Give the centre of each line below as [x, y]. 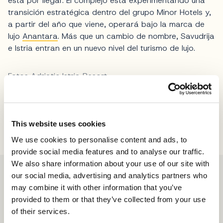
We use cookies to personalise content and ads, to [99, 139]
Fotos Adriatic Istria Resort [57, 76]
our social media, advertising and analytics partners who [109, 175]
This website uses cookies [59, 124]
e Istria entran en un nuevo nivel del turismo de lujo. [102, 48]
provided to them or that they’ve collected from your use [109, 199]
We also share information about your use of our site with [111, 163]
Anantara [40, 36]
